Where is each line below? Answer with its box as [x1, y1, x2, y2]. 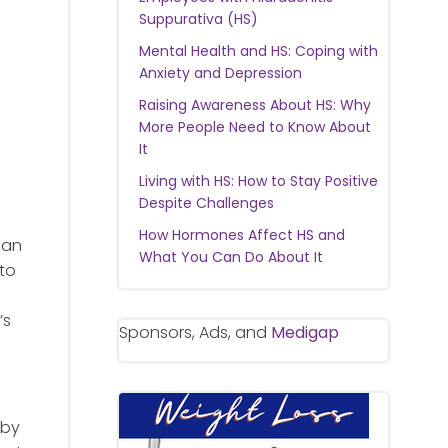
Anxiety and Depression [138, 63, 302, 83]
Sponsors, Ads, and [118, 321, 271, 344]
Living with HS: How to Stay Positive [138, 171, 378, 191]
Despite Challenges [138, 193, 274, 213]
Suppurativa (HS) [138, 9, 258, 29]
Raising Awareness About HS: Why [138, 95, 371, 115]
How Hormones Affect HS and [138, 225, 345, 245]
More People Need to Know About [138, 117, 371, 137]
